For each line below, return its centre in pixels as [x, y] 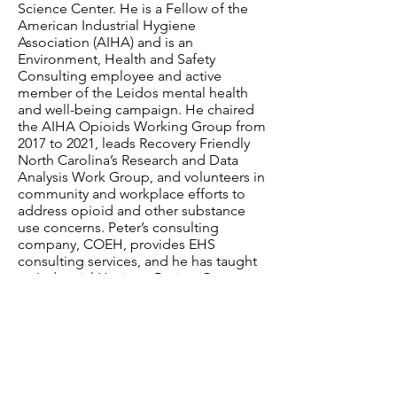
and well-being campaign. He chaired [136, 109]
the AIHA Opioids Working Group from [142, 126]
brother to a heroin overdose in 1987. [134, 311]
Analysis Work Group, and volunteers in [141, 177]
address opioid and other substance [132, 210]
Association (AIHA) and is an [105, 42]
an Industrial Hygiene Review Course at [140, 278]
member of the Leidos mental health [133, 93]
